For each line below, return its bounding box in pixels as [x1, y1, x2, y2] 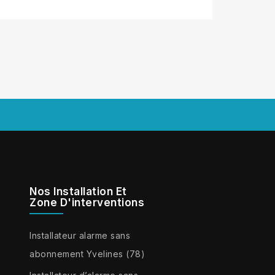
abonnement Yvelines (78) [29, 249, 145, 260]
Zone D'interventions [29, 196, 145, 209]
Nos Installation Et [29, 185, 127, 198]
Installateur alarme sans [29, 230, 131, 241]
